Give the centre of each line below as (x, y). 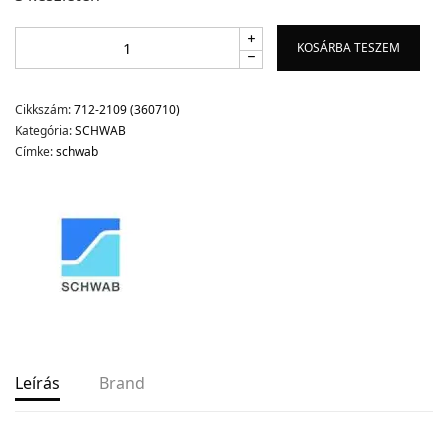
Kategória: (45, 130)
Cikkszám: (44, 109)
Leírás (37, 382)
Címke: (35, 151)
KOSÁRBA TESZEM (348, 47)
